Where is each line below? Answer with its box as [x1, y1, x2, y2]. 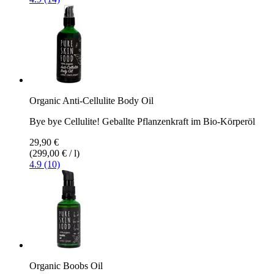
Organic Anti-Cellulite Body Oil [29, 95, 154, 106]
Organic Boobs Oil [29, 260, 103, 271]
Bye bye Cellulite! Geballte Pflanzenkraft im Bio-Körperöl [29, 116, 255, 127]
